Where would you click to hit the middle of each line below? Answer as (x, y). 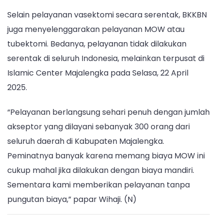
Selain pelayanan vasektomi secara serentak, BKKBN (107, 15)
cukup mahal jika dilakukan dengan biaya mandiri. (101, 170)
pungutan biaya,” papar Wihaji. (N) (72, 200)
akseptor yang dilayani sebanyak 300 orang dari (99, 127)
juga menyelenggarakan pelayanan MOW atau (96, 29)
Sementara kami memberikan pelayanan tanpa (99, 185)
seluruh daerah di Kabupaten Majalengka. (86, 141)
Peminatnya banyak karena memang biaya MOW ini (106, 156)
